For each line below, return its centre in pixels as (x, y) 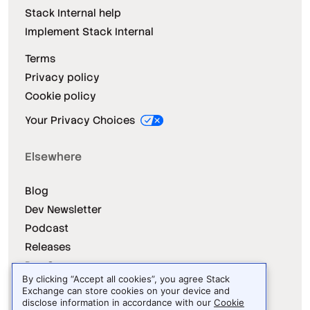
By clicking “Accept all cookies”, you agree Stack (126, 279)
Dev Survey (54, 265)
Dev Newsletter (63, 209)
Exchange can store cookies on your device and (126, 291)
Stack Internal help (73, 12)
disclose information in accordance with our (118, 302)
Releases (48, 246)
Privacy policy (62, 77)
